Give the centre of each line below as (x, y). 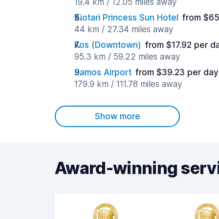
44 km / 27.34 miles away (124, 29)
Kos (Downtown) (108, 45)
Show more (117, 116)
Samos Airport (103, 72)
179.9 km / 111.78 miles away (128, 84)
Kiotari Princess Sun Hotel (126, 18)
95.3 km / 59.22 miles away (127, 57)
